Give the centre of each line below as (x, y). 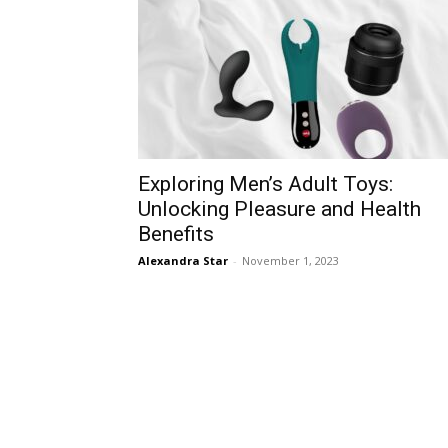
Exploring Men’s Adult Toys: (265, 184)
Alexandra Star (183, 260)
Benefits (176, 234)
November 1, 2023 (290, 260)
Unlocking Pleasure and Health (279, 209)
